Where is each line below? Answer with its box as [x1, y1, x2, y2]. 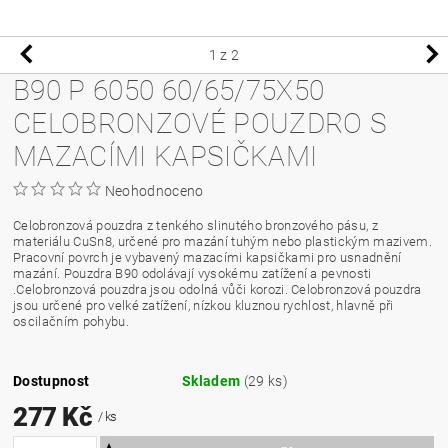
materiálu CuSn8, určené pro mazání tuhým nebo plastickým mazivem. [13, 233, 432, 249]
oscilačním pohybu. [13, 313, 129, 329]
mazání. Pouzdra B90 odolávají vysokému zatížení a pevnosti [13, 265, 372, 281]
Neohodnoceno [104, 182, 204, 199]
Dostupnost [13, 372, 90, 389]
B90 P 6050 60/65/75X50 [13, 73, 325, 107]
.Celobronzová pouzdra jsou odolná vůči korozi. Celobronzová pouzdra [13, 281, 422, 297]
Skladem [182, 372, 244, 389]
